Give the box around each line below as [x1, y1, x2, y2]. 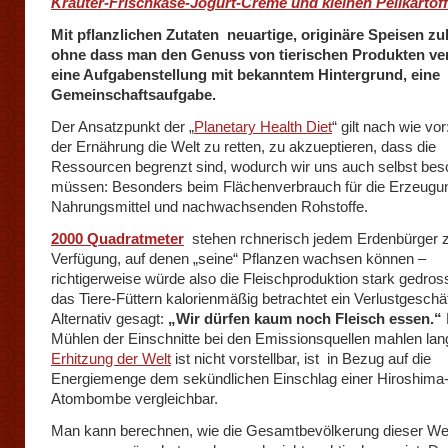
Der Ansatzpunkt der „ [51, 118, 194, 135]
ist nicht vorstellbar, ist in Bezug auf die [171, 350, 431, 367]
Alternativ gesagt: [51, 310, 168, 327]
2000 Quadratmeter [51, 230, 184, 247]
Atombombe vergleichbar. [51, 390, 218, 407]
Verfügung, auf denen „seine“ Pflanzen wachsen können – [51, 250, 426, 267]
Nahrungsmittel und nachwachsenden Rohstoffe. [51, 198, 368, 215]
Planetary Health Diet [194, 118, 332, 135]
